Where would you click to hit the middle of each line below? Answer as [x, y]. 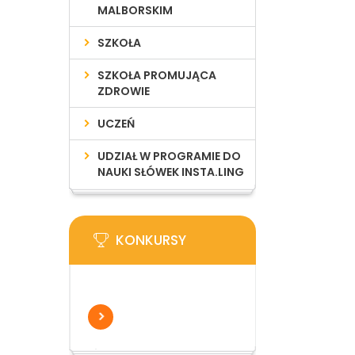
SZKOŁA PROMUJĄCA [157, 75]
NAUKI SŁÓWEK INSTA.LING [171, 172]
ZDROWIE [124, 91]
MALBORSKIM [136, 10]
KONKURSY [151, 240]
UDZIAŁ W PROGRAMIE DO [170, 156]
